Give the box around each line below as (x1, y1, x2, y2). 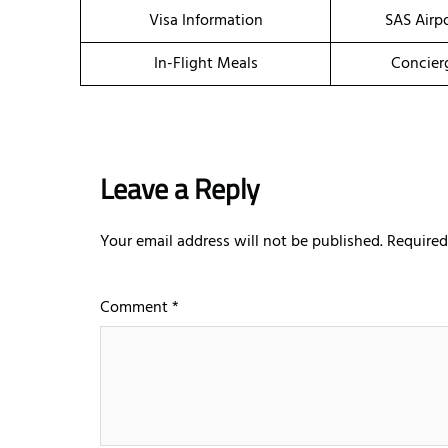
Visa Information (148, 8, 263, 35)
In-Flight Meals (153, 51, 258, 78)
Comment (100, 295, 172, 322)
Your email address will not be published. (100, 229, 383, 256)
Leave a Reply (100, 167, 260, 211)
